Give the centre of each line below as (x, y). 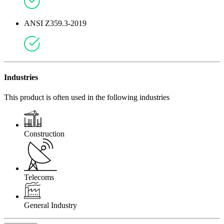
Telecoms (39, 177)
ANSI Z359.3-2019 (55, 23)
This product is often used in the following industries (87, 97)
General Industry (50, 205)
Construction (44, 133)
